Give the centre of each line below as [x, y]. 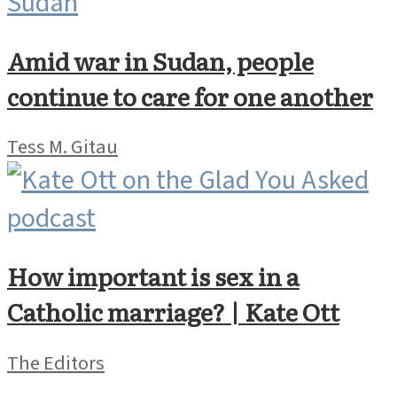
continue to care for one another [190, 101]
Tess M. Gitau [62, 154]
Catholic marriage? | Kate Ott [173, 317]
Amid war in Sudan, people [160, 66]
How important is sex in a [153, 281]
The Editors [56, 369]
